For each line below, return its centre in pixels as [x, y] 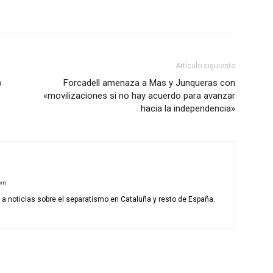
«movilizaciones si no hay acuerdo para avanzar [139, 96]
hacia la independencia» [188, 108]
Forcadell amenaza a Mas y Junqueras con [149, 83]
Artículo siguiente [205, 66]
